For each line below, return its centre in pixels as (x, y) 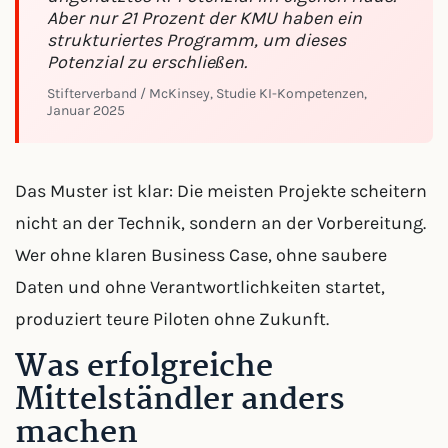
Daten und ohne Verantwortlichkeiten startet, (200, 287)
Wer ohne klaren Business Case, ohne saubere (201, 255)
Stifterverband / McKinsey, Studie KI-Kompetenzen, (207, 93)
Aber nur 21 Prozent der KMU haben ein (204, 18)
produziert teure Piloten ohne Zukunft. (172, 319)
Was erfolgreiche (144, 367)
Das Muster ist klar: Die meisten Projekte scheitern (221, 191)
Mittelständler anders (180, 400)
